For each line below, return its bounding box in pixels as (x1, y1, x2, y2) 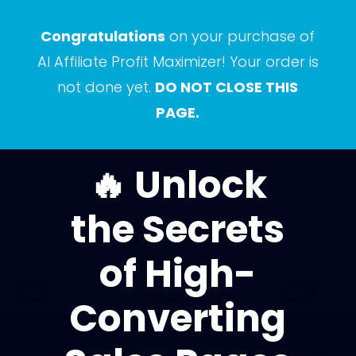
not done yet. (57, 77, 156, 97)
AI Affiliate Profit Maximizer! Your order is (37, 52, 319, 72)
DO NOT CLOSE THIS (155, 77, 299, 97)
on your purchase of (165, 26, 315, 46)
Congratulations (41, 26, 166, 46)
